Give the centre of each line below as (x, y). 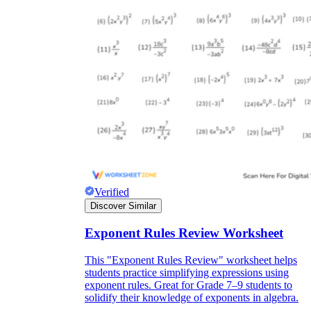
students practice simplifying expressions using (187, 273)
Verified (112, 192)
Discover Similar (123, 205)
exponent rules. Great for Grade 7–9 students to (188, 285)
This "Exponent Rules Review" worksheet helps (191, 260)
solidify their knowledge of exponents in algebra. (192, 298)
